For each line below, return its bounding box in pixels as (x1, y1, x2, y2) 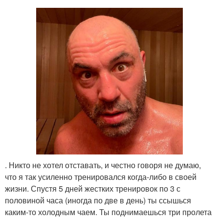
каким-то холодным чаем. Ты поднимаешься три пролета (5, 206, 212, 218)
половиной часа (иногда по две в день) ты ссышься (5, 195, 191, 206)
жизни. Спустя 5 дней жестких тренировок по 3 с (5, 183, 180, 194)
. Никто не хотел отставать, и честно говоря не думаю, (5, 159, 201, 171)
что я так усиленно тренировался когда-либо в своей (5, 171, 197, 182)
